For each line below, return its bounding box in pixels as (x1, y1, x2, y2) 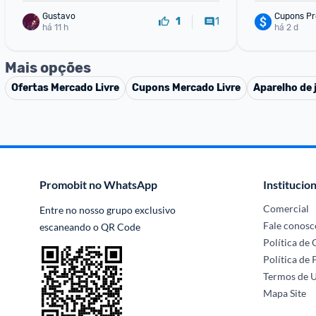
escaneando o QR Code (39, 221, 140, 233)
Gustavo (42, 11, 75, 21)
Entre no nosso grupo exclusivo (39, 204, 176, 216)
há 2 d (274, 22, 298, 32)
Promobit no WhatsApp (39, 178, 157, 191)
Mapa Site (263, 287, 307, 299)
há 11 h (42, 22, 68, 32)
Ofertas (11, 82, 51, 94)
